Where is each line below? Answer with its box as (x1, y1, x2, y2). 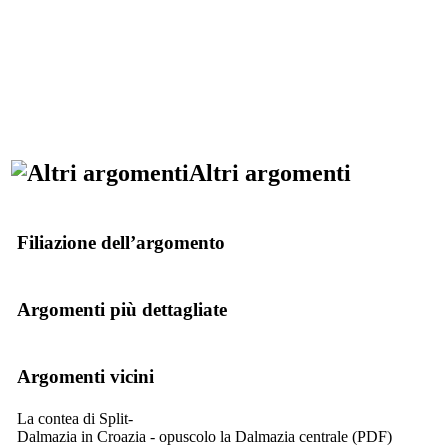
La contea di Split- (17, 409, 133, 427)
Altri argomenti (189, 159, 351, 186)
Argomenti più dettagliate (17, 298, 227, 320)
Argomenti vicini (17, 365, 154, 387)
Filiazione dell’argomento (17, 231, 225, 253)
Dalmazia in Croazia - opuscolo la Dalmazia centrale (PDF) (17, 427, 392, 445)
